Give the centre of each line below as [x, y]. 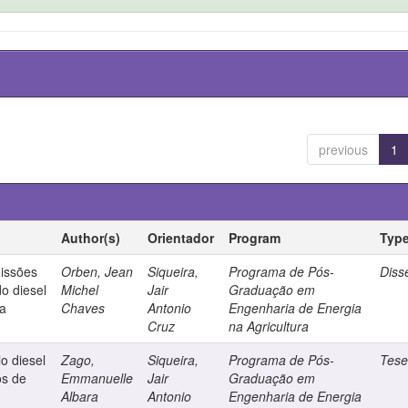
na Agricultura [269, 326]
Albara [80, 396]
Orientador [181, 238]
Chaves [83, 308]
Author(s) [91, 238]
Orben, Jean [97, 271]
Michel [80, 290]
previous [343, 149]
